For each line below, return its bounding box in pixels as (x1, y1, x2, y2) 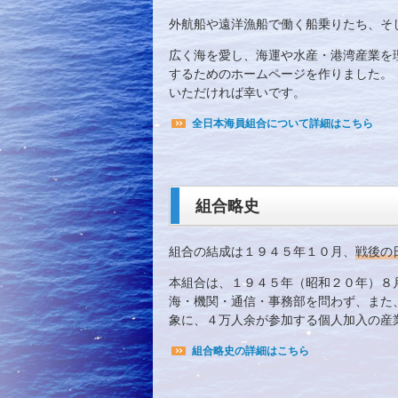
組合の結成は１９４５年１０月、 (169, 244, 355, 259)
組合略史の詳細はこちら (192, 345, 309, 358)
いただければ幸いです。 (169, 85, 306, 100)
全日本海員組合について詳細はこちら (192, 117, 373, 131)
